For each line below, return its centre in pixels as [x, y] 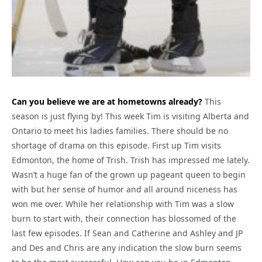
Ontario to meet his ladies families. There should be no [120, 130]
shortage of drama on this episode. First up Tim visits [116, 145]
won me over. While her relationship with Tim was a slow [123, 204]
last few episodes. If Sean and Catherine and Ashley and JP [127, 233]
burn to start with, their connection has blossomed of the [124, 218]
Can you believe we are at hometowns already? [107, 101]
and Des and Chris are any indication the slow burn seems [127, 247]
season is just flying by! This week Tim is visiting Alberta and [130, 116]
